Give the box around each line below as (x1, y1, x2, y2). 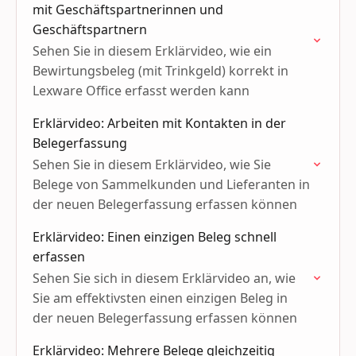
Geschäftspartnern (33, 21, 147, 38)
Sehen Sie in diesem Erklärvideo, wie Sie (33, 156, 271, 173)
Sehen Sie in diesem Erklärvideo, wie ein (33, 42, 272, 60)
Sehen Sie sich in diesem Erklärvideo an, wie (33, 269, 296, 287)
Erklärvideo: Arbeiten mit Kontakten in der (33, 114, 286, 132)
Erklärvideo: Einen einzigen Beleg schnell (33, 228, 277, 246)
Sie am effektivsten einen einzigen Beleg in (33, 289, 288, 307)
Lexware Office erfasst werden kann (33, 82, 250, 99)
